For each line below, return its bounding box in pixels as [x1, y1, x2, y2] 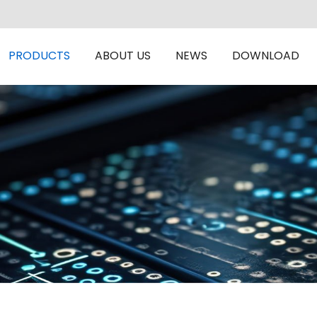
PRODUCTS [8, 47, 71, 66]
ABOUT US [95, 47, 151, 66]
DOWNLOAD [232, 47, 300, 66]
